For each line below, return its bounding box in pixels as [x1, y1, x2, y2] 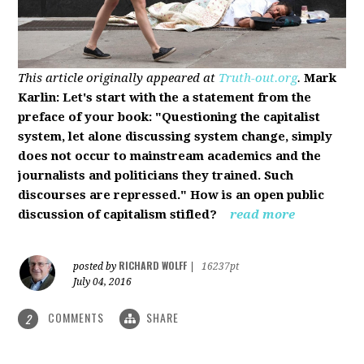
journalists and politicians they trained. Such [18, 167, 294, 183]
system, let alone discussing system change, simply [18, 128, 333, 144]
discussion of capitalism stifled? [18, 206, 221, 222]
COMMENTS [45, 308, 108, 326]
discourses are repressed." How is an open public [18, 187, 325, 202]
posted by [73, 260, 119, 272]
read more [230, 206, 296, 222]
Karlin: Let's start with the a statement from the [18, 89, 312, 105]
